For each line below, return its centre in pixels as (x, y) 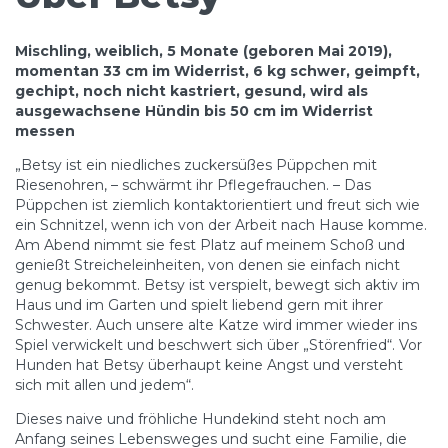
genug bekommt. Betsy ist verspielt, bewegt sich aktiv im (217, 284)
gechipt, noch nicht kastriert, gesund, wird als (191, 90)
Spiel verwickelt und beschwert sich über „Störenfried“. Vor (218, 344)
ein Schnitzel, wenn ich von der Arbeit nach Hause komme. (221, 224)
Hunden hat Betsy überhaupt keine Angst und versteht (209, 364)
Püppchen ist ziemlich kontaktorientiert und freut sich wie (217, 204)
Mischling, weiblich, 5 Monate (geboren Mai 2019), (203, 50)
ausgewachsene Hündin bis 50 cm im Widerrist (194, 110)
